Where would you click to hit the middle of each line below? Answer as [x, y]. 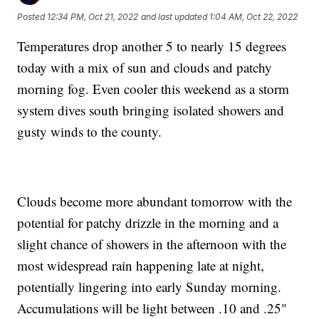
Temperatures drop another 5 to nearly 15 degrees [152, 46]
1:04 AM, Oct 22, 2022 [254, 16]
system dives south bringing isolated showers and [151, 110]
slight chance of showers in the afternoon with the [152, 244]
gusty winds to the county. [90, 132]
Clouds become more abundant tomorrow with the [155, 202]
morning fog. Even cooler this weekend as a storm [153, 89]
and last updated [174, 16]
